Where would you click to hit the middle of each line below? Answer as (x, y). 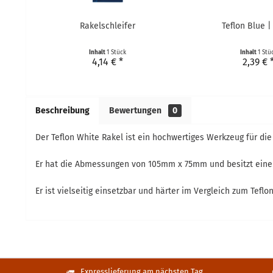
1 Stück (117, 52)
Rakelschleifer (108, 26)
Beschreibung (62, 111)
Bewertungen (136, 111)
